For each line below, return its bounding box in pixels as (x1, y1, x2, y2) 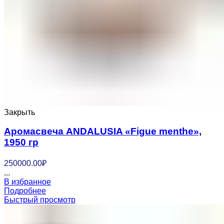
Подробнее (4, 186, 46, 195)
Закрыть (4, 107, 35, 116)
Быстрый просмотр (4, 195, 75, 204)
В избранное (4, 177, 51, 186)
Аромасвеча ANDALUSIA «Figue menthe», (4, 126, 201, 137)
